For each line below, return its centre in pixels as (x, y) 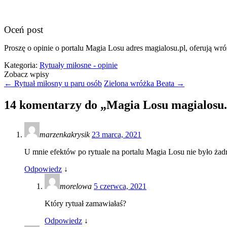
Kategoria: (22, 65)
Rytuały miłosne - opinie (79, 65)
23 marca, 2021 (117, 134)
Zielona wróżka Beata (140, 83)
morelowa (77, 186)
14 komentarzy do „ (55, 105)
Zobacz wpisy (27, 74)
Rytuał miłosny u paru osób (57, 83)
